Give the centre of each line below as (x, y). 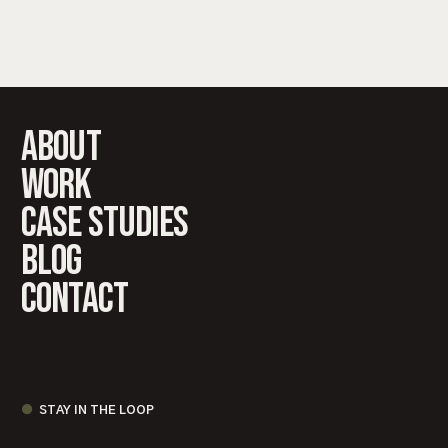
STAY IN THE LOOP (97, 409)
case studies (104, 223)
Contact (75, 299)
